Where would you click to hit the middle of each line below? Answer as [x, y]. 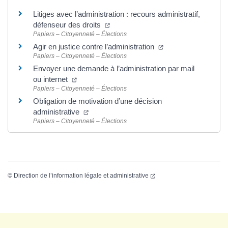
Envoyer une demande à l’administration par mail [114, 68]
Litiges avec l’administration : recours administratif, [117, 14]
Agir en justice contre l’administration [95, 46]
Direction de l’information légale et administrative [81, 176]
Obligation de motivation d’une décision [97, 101]
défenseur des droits [68, 24]
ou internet [51, 79]
